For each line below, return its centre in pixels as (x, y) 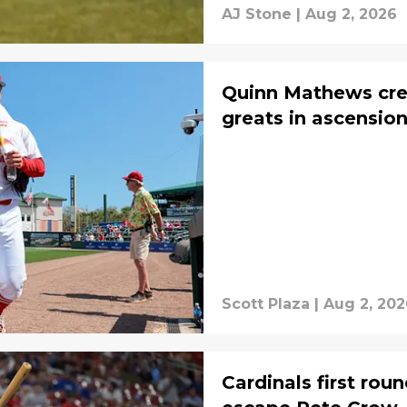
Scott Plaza (266, 303)
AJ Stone (257, 15)
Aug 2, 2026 (351, 15)
